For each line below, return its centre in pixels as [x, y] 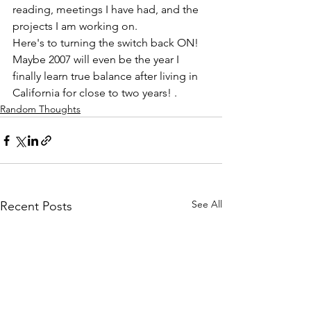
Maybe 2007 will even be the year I [97, 60]
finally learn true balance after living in [107, 76]
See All [207, 204]
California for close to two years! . [96, 93]
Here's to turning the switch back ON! [107, 43]
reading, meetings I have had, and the [107, 10]
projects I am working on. [78, 26]
